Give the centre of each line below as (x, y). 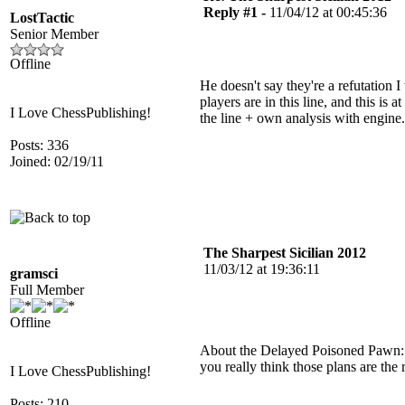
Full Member (47, 290)
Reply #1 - (236, 12)
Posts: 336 (39, 145)
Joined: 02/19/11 (57, 161)
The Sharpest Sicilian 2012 (285, 253)
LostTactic (42, 18)
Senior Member (54, 34)
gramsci (34, 273)
